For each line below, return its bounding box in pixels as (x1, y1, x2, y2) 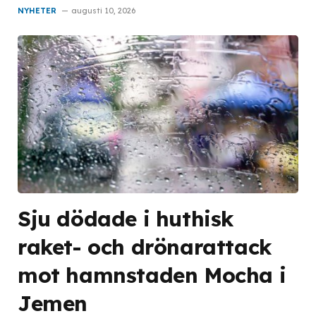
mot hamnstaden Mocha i (18, 262, 286, 288)
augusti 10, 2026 (71, 6, 135, 16)
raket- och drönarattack (18, 233, 272, 260)
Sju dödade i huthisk (18, 205, 234, 232)
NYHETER (18, 6, 56, 16)
